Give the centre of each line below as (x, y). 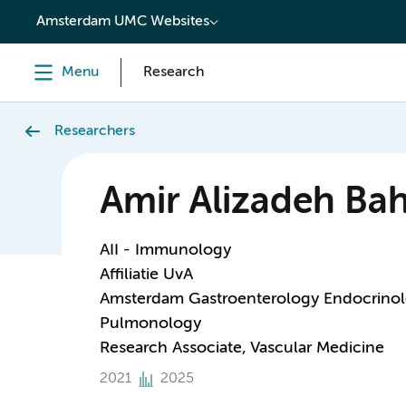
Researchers (95, 131)
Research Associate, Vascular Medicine (242, 348)
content (51, 15)
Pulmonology (150, 324)
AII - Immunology (165, 250)
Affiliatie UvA (146, 275)
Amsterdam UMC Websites (123, 22)
